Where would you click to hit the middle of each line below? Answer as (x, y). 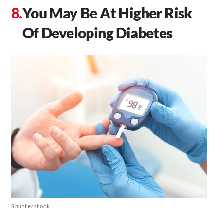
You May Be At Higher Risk (107, 13)
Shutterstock (31, 206)
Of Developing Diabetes (97, 33)
